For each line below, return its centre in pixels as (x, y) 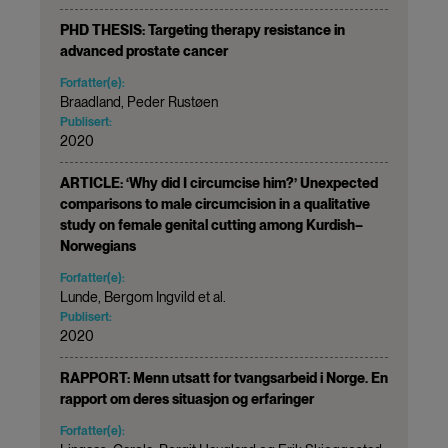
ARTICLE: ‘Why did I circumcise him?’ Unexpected (219, 182)
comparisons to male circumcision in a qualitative (215, 203)
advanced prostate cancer (144, 50)
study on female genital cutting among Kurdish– (211, 224)
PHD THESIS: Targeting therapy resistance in (202, 29)
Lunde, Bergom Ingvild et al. (143, 296)
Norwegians (98, 245)
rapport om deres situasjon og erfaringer (187, 398)
